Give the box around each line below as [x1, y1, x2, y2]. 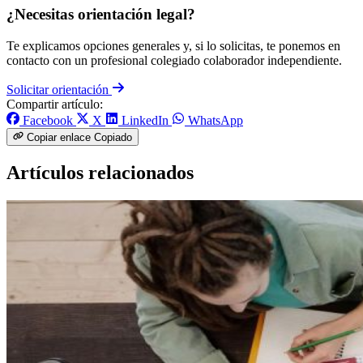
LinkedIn [122, 113, 169, 128]
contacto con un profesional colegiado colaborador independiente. [6, 53, 342, 68]
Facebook [23, 113, 73, 128]
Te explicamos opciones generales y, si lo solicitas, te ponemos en [6, 39, 340, 53]
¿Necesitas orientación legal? [6, 6, 195, 23]
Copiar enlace [27, 131, 92, 144]
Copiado [94, 131, 133, 144]
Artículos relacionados [6, 162, 194, 184]
